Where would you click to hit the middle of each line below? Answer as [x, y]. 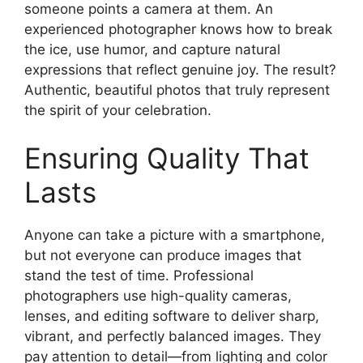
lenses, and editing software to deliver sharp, [172, 316]
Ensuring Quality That [167, 158]
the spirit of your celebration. [118, 110]
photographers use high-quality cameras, [158, 296]
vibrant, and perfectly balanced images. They [173, 337]
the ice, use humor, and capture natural [152, 49]
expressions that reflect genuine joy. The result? [180, 69]
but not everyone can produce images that [163, 256]
